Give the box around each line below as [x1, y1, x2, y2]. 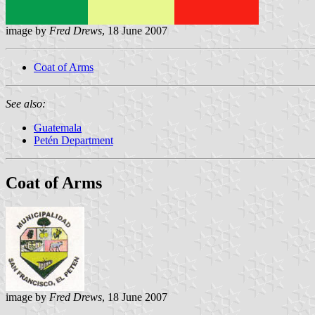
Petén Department [34, 134, 113, 146]
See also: [6, 97, 46, 110]
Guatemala [34, 121, 82, 134]
